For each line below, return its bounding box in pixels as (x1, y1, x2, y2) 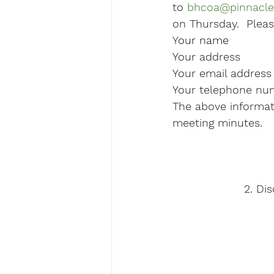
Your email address (172, 67, 272, 80)
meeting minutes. (172, 116, 262, 130)
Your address (172, 50, 240, 64)
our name (178, 34, 236, 47)
